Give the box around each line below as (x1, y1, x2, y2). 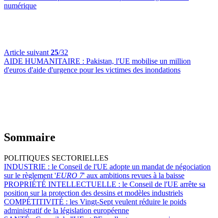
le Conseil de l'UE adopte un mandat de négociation (52, 163, 211, 171)
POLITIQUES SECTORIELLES (4, 154, 109, 163)
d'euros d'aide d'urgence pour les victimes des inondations (4, 66, 181, 74)
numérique (4, 1, 36, 10)
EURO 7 (56, 171, 83, 180)
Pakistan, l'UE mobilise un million (86, 57, 191, 66)
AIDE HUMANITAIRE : (4, 57, 86, 66)
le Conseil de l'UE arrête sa (122, 180, 205, 189)
